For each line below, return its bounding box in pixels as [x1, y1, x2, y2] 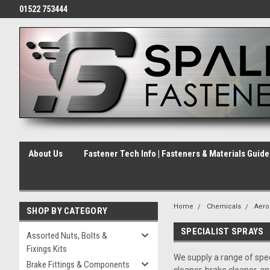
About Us [28, 148, 63, 159]
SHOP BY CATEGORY [27, 206, 107, 216]
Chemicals [207, 202, 241, 210]
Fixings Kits [27, 243, 67, 254]
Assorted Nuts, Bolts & [27, 230, 107, 241]
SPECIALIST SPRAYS [181, 226, 264, 237]
